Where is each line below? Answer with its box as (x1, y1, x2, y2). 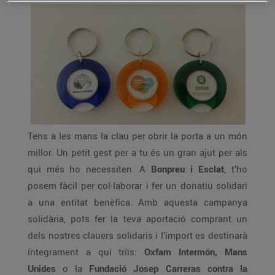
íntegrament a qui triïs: (28, 246, 144, 258)
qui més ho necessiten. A (28, 163, 151, 175)
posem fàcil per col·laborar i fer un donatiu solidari (28, 179, 247, 192)
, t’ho (224, 163, 247, 175)
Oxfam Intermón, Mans (144, 246, 247, 258)
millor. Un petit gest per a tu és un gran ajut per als (28, 146, 247, 158)
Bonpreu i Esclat (151, 163, 224, 175)
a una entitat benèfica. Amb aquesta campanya (28, 196, 247, 208)
